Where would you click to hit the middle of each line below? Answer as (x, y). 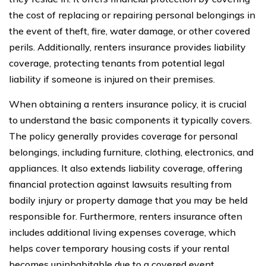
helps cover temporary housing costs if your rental (119, 248)
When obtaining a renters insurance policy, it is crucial (128, 104)
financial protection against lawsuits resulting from (120, 184)
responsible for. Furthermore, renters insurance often (126, 216)
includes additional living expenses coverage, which (122, 232)
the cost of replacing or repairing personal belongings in (132, 15)
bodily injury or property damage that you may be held (128, 200)
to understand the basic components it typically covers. (130, 120)
